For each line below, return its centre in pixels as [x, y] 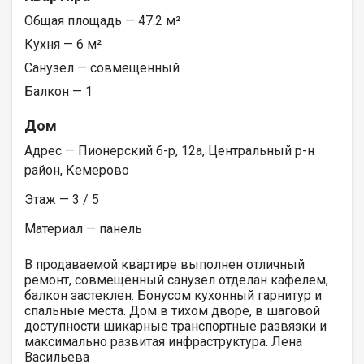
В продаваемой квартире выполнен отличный [165, 264]
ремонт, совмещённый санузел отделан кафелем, [176, 279]
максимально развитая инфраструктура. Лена [163, 341]
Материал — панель [83, 228]
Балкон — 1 [58, 91]
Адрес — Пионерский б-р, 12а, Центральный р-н [169, 150]
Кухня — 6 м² [63, 44]
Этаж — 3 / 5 [62, 199]
